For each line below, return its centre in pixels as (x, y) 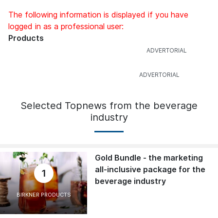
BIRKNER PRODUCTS (44, 195)
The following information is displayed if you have (98, 15)
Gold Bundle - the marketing (149, 158)
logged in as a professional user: (66, 27)
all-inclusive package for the (150, 170)
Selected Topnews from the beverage (109, 106)
